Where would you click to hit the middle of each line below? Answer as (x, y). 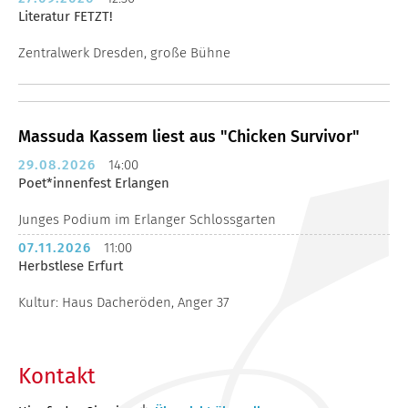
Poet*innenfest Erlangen (94, 184)
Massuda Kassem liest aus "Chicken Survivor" (189, 137)
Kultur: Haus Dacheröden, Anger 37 (124, 303)
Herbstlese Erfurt (71, 266)
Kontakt (57, 376)
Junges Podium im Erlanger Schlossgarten (147, 220)
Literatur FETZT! (66, 17)
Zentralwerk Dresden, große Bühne (124, 53)
